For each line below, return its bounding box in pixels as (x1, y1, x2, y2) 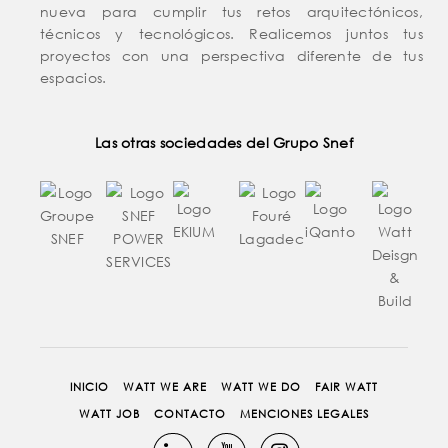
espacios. (40, 67, 107, 87)
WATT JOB (78, 405, 140, 422)
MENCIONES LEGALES (240, 405, 370, 422)
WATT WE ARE (122, 378, 207, 395)
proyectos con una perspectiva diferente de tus (40, 45, 423, 65)
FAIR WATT (315, 378, 379, 395)
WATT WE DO (221, 378, 302, 395)
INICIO (69, 378, 109, 395)
